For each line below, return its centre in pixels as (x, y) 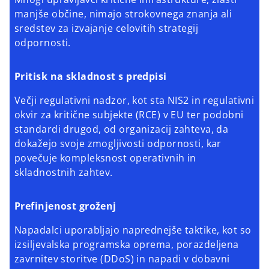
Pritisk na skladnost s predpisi (91, 77)
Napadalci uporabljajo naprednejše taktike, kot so (133, 230)
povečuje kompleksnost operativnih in (105, 158)
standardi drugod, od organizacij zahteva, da (122, 129)
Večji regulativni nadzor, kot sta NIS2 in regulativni (134, 101)
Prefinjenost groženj (65, 206)
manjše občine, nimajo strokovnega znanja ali (123, 14)
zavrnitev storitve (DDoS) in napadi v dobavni (122, 259)
